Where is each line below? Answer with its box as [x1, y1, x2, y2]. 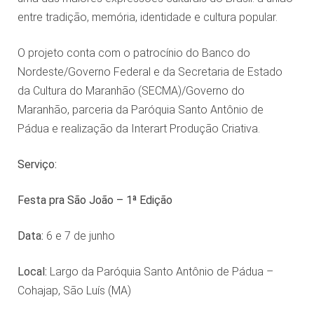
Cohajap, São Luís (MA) [17, 284, 131, 298]
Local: [17, 265, 47, 279]
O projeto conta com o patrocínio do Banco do [17, 46, 250, 60]
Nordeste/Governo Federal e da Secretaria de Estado [17, 65, 282, 79]
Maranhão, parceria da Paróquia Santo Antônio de [17, 103, 264, 117]
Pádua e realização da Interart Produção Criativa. [17, 122, 260, 136]
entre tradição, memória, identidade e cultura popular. [17, 11, 278, 25]
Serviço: [17, 158, 57, 172]
